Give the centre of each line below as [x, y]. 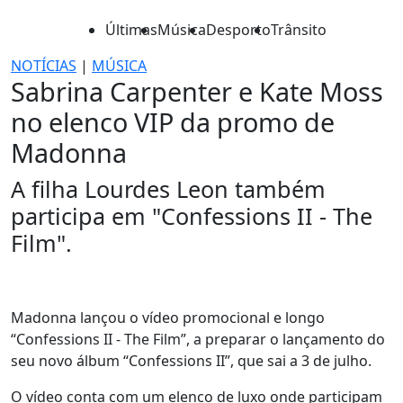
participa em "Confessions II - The [192, 216]
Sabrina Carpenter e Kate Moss [197, 91]
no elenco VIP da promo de [173, 122]
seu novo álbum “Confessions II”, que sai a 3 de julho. [191, 361]
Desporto [238, 30]
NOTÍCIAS [44, 66]
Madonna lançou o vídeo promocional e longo [168, 318]
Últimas [131, 30]
